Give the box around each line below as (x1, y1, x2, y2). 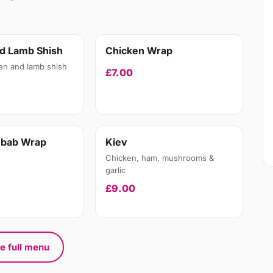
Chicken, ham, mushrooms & (105, 153, 214, 163)
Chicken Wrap (105, 44, 173, 57)
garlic (105, 165, 126, 175)
